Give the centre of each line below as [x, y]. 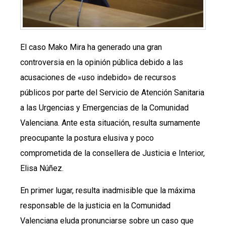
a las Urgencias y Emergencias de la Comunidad [104, 108]
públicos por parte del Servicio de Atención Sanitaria [112, 93]
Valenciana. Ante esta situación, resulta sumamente [110, 123]
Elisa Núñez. [42, 168]
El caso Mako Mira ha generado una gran [91, 47]
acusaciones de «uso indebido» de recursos [98, 77]
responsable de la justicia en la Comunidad [95, 206]
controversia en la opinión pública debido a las [102, 62]
